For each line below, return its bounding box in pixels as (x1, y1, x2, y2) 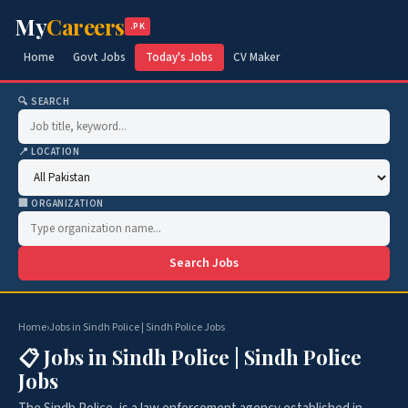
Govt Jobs (73, 49, 126, 66)
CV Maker (233, 49, 280, 66)
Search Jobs (169, 254, 239, 272)
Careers (46, 12, 125, 41)
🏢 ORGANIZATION (18, 197, 104, 210)
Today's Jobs (146, 49, 213, 66)
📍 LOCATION (18, 145, 80, 158)
